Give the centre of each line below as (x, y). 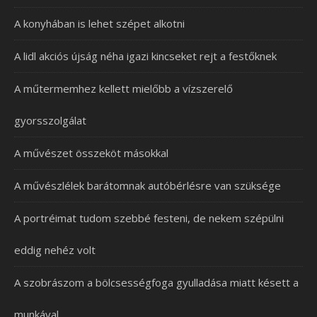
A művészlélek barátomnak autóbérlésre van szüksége (148, 185)
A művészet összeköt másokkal (91, 152)
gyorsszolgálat (50, 120)
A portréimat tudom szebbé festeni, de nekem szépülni (149, 218)
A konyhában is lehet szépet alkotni (99, 23)
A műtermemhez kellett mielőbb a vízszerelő (123, 88)
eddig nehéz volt (55, 249)
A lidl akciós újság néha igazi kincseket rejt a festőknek (145, 56)
